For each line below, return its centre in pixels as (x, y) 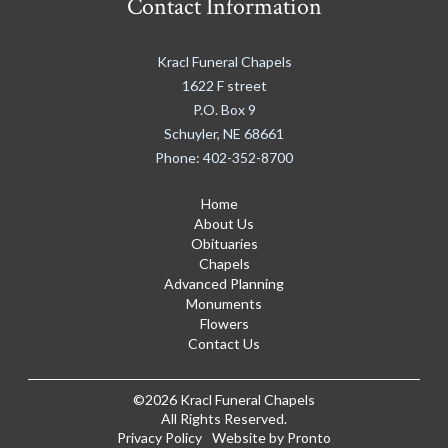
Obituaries (224, 244)
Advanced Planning (224, 284)
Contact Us (224, 344)
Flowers (224, 324)
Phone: (179, 158)
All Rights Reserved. (224, 419)
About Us (224, 224)
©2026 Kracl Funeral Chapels (224, 400)
